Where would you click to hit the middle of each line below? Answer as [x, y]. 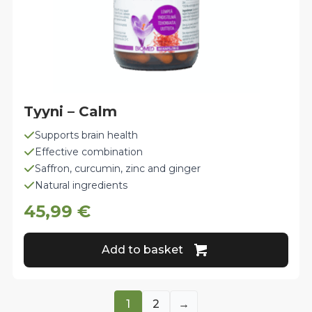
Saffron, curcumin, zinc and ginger [118, 169]
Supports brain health [87, 135]
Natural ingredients [81, 186]
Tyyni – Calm [71, 112]
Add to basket [142, 250]
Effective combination [89, 152]
